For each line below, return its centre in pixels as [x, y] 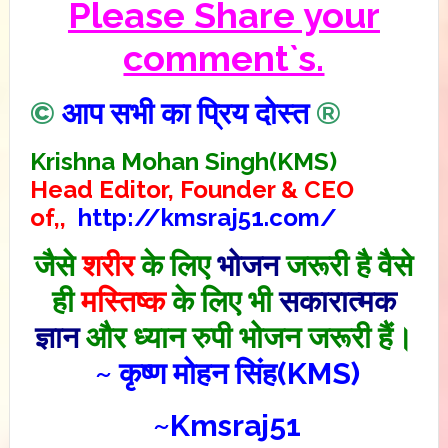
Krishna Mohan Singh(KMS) [183, 161]
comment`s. [224, 58]
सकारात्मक [337, 301]
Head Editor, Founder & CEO [191, 189]
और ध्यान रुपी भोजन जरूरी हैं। [245, 337]
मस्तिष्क [122, 301]
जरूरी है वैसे [346, 265]
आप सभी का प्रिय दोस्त [185, 113]
